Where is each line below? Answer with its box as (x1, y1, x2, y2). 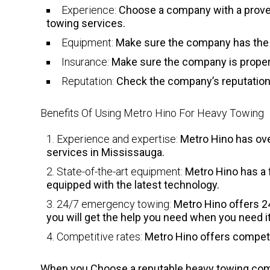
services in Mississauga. (46, 145, 165, 159)
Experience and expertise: (57, 132, 178, 145)
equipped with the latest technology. (46, 178, 220, 191)
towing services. (46, 16, 126, 30)
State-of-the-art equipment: (57, 165, 183, 178)
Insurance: (61, 55, 110, 68)
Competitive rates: (57, 230, 143, 243)
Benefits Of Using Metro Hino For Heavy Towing (40, 106, 265, 119)
